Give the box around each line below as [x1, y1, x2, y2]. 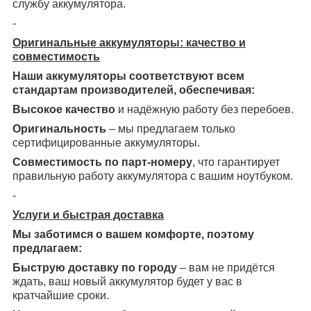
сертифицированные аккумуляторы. [12, 137, 200, 149]
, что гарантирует [192, 156, 280, 169]
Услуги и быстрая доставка [12, 209, 164, 221]
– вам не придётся [177, 262, 275, 274]
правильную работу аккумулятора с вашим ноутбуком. [12, 170, 293, 183]
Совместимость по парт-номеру [12, 156, 192, 169]
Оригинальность [12, 123, 106, 135]
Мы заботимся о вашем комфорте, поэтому [12, 228, 254, 241]
